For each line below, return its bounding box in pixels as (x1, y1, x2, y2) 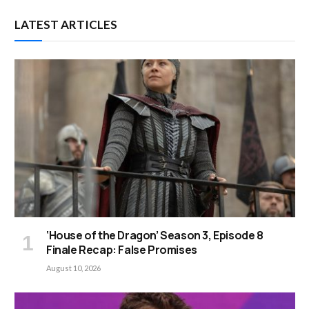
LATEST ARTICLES (14, 17, 117, 32)
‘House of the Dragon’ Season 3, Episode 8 (46, 227, 263, 243)
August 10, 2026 (46, 263, 101, 272)
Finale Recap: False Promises (46, 241, 197, 257)
